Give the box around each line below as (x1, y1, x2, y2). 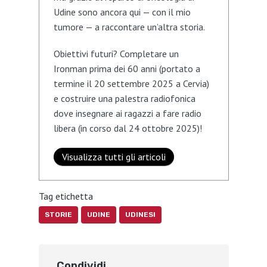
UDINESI (125, 210, 156, 219)
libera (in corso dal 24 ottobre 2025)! (53, 122, 202, 134)
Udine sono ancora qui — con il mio (53, 6, 191, 18)
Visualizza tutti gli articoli (61, 151, 166, 163)
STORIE (44, 210, 72, 219)
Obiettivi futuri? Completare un (53, 48, 179, 60)
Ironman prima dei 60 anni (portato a (53, 63, 200, 74)
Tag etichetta (38, 190, 93, 202)
